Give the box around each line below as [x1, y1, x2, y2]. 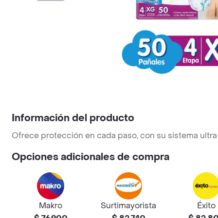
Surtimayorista [101, 200, 156, 211]
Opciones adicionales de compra [12, 151, 169, 163]
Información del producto [12, 112, 134, 125]
